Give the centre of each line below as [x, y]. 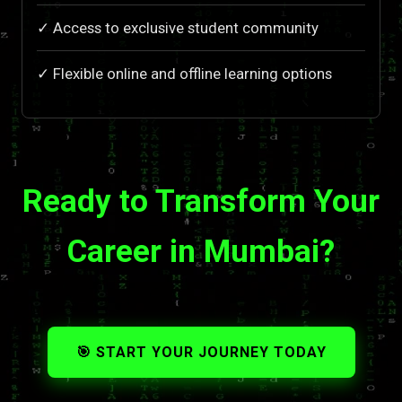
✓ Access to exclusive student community [178, 28]
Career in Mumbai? [201, 252]
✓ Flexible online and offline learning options [184, 74]
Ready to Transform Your [201, 201]
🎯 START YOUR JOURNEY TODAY [201, 353]
